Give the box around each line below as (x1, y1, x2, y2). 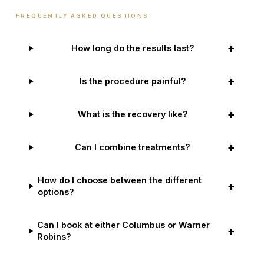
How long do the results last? (71, 43, 194, 53)
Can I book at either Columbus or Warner (37, 220, 210, 230)
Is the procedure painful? (79, 76, 186, 86)
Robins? (37, 232, 72, 242)
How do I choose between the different (37, 175, 202, 185)
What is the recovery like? (77, 109, 188, 119)
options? (37, 187, 74, 197)
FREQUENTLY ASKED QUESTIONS (15, 12, 149, 19)
